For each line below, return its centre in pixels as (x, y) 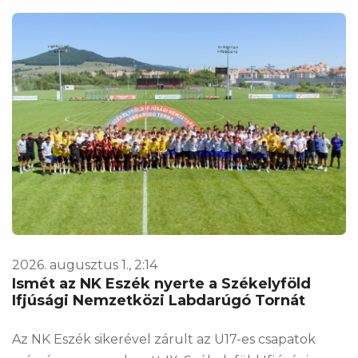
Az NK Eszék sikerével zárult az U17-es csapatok (164, 340)
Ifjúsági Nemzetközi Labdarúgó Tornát (159, 301)
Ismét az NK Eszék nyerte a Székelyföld (161, 284)
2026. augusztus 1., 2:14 (85, 265)
